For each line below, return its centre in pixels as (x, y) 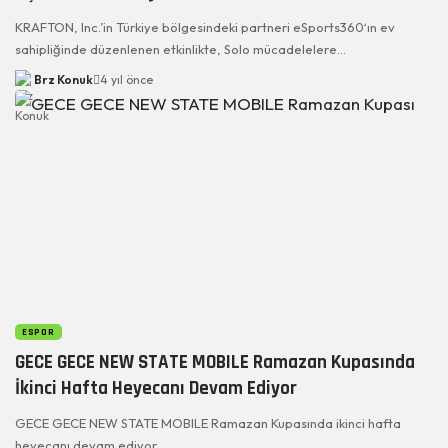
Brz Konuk (63, 79)
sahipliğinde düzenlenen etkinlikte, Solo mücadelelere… (180, 48)
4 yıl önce (126, 79)
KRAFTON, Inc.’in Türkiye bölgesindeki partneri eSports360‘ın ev (205, 26)
